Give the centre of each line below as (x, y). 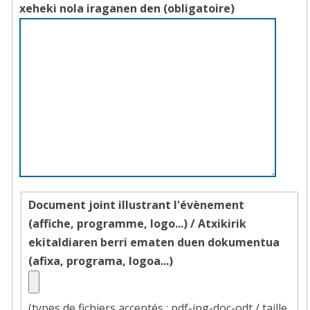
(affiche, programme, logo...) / (113, 224)
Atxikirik (222, 224)
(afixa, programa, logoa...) (101, 261)
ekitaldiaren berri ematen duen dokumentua (154, 243)
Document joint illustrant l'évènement (136, 205)
